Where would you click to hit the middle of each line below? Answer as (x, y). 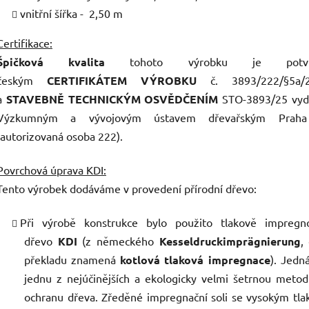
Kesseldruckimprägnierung (230, 241)
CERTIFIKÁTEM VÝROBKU (122, 81)
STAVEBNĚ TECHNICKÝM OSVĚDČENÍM (112, 99)
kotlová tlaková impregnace (193, 260)
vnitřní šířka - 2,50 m (71, 13)
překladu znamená (70, 260)
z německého (122, 241)
